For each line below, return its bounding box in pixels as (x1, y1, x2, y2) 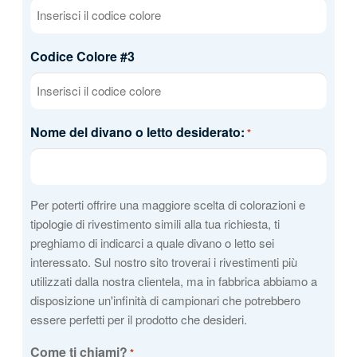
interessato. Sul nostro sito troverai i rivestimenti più (29, 253, 297, 270)
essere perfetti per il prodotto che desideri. (29, 310, 247, 328)
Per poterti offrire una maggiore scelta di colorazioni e (29, 195, 305, 213)
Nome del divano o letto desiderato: (29, 122, 245, 141)
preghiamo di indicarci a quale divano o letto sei (29, 233, 274, 251)
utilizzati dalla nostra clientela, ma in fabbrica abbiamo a (29, 272, 317, 289)
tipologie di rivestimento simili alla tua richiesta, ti (29, 214, 280, 232)
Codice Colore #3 (29, 46, 135, 65)
